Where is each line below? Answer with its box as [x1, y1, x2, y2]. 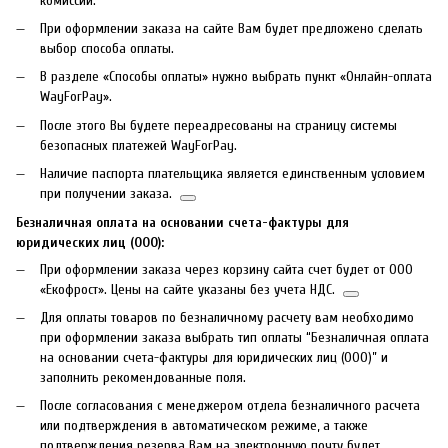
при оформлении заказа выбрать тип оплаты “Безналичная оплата [40, 328, 429, 346]
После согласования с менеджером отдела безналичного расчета [40, 397, 420, 415]
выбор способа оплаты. [40, 40, 174, 58]
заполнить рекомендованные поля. [40, 368, 246, 386]
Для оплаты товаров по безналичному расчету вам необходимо [40, 308, 414, 326]
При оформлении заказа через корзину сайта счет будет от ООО [40, 260, 413, 278]
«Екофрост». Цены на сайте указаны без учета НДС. [40, 280, 343, 298]
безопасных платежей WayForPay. [40, 136, 237, 154]
